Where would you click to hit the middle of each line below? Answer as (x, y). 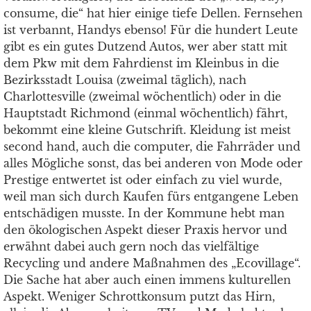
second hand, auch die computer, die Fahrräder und (152, 146)
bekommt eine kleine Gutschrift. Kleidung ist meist (147, 130)
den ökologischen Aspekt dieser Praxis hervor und (145, 230)
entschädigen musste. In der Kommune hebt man (144, 213)
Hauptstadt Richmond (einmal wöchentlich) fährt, (145, 113)
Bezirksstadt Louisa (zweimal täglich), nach (125, 80)
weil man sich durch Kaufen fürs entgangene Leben (151, 196)
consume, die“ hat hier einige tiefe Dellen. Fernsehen (153, 13)
